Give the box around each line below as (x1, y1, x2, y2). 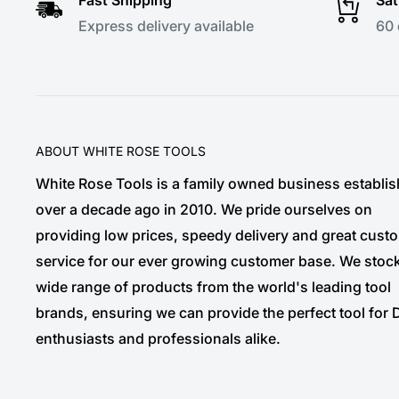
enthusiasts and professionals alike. (36, 330, 281, 348)
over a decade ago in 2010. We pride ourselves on (36, 200, 372, 219)
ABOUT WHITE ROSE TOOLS (36, 142, 206, 159)
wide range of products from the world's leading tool (36, 278, 391, 297)
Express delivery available (78, 16, 254, 35)
